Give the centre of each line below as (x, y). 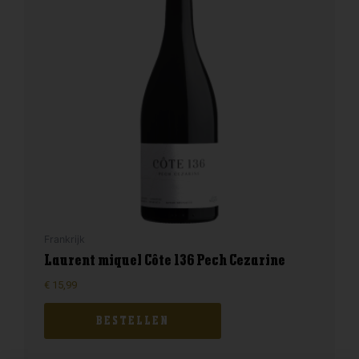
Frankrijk (65, 240)
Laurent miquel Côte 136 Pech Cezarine (165, 261)
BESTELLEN (133, 321)
